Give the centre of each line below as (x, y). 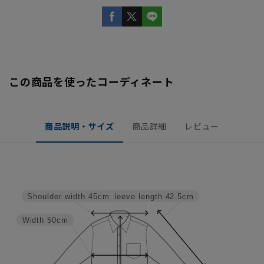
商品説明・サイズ (79, 126)
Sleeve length (135, 197)
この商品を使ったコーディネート (92, 81)
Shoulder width (56, 197)
